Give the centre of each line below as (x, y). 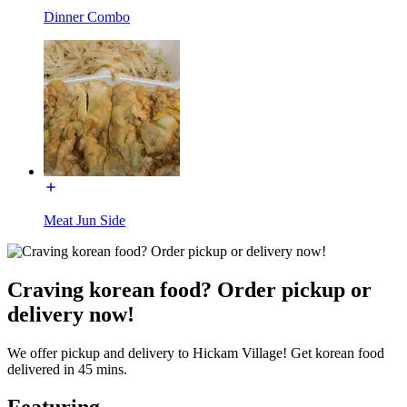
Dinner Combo (87, 16)
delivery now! (71, 314)
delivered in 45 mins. (67, 369)
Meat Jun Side (84, 220)
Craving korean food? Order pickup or (189, 289)
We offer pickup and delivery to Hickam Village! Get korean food (196, 352)
